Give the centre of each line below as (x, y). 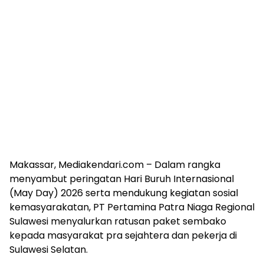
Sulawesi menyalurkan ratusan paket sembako (118, 222)
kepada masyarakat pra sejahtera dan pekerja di (123, 236)
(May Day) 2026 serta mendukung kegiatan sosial (124, 193)
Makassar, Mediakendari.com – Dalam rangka (115, 165)
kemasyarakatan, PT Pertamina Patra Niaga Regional (132, 207)
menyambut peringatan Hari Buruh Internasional (122, 179)
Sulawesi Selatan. (49, 250)
